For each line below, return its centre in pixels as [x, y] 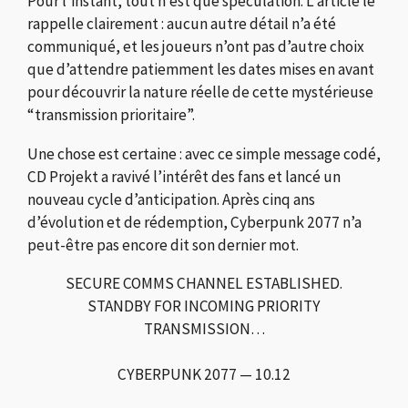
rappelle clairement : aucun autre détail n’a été [182, 24]
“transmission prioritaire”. [111, 115]
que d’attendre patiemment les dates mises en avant [201, 70]
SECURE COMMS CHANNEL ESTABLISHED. [204, 283]
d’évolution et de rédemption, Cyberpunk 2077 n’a [194, 222]
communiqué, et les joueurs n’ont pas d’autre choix [196, 47]
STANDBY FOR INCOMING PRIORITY [204, 306]
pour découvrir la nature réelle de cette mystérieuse [200, 92]
